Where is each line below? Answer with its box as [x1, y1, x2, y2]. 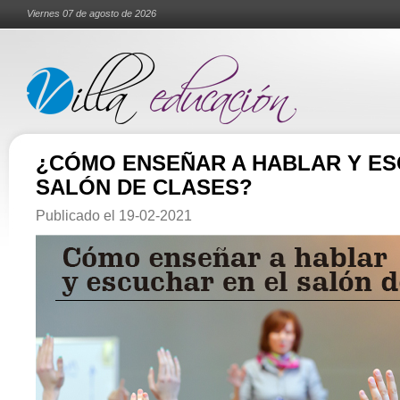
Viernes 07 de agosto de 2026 [27, 8, 156, 19]
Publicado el [36, 207, 119, 223]
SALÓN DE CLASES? [36, 176, 253, 199]
